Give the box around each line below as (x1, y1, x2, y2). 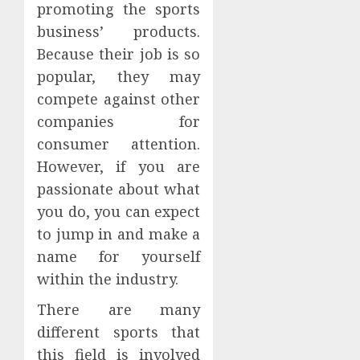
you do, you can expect (37, 202, 201, 222)
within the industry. (37, 269, 178, 289)
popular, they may (37, 67, 201, 87)
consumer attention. (37, 134, 201, 154)
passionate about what (37, 179, 201, 199)
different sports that (37, 322, 201, 342)
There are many (37, 300, 201, 320)
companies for (37, 112, 201, 132)
